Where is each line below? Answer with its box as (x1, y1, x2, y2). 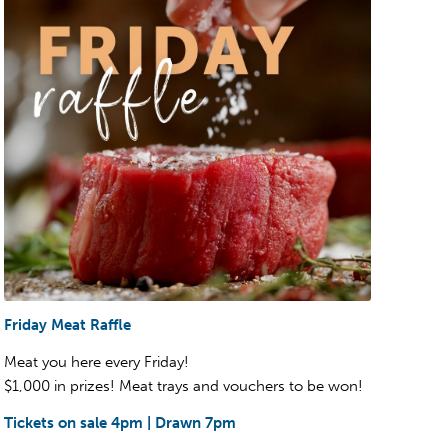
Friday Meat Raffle (4, 316, 131, 335)
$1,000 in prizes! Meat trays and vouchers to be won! (4, 377, 363, 396)
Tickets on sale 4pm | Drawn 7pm (4, 413, 236, 432)
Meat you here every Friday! (4, 353, 189, 372)
